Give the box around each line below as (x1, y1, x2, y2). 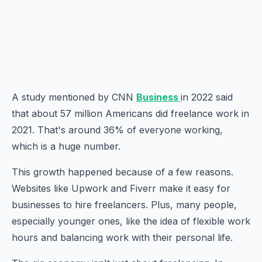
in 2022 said (181, 91, 233, 103)
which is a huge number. (12, 140, 120, 152)
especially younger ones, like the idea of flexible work (12, 215, 250, 227)
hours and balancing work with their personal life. (12, 232, 233, 243)
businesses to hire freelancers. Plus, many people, (12, 199, 237, 211)
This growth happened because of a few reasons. (12, 166, 233, 178)
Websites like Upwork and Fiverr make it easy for (12, 182, 230, 194)
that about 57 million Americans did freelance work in (12, 108, 249, 119)
